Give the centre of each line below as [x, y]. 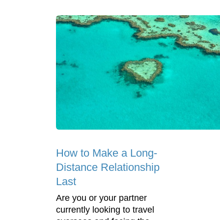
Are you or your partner [101, 198]
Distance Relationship [108, 167]
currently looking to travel [105, 209]
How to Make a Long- [107, 153]
